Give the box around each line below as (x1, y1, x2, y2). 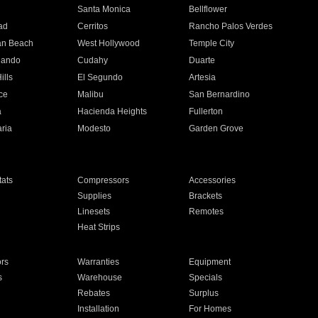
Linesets (77, 207, 110, 216)
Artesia (189, 72, 216, 82)
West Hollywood (77, 38, 140, 48)
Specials (189, 273, 223, 283)
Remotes (189, 207, 224, 216)
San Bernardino (189, 89, 251, 99)
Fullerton (189, 106, 224, 116)
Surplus (189, 288, 219, 298)
